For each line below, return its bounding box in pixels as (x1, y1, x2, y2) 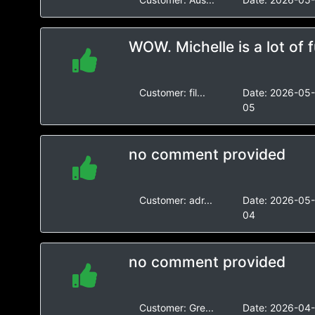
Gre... (188, 302, 214, 314)
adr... (188, 194, 212, 206)
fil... (188, 86, 205, 98)
